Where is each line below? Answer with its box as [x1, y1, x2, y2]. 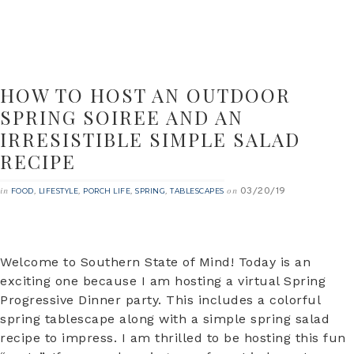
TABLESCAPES [170, 186, 224, 195]
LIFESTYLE [38, 186, 78, 195]
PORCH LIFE [83, 186, 130, 195]
